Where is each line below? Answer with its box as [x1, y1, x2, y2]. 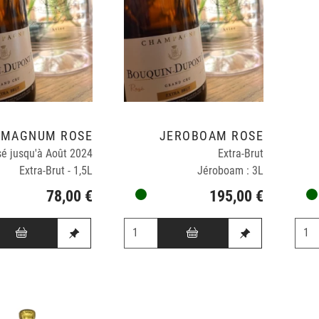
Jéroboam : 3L [197, 164, 264, 178]
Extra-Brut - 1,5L [19, 164, 93, 178]
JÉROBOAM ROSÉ [159, 129, 264, 144]
